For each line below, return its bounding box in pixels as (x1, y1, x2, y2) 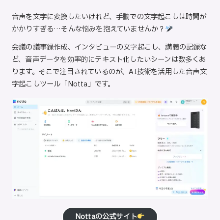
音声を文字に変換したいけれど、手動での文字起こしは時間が (12, 12, 207, 23)
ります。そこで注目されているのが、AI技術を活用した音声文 (12, 67, 207, 78)
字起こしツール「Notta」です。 (12, 79, 115, 90)
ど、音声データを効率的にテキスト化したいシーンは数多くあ (12, 55, 206, 65)
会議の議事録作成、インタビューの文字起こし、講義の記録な (12, 42, 207, 53)
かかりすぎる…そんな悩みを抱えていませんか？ (12, 24, 165, 35)
